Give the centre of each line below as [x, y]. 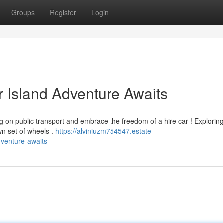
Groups [23, 12]
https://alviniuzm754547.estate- [105, 131]
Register [63, 12]
